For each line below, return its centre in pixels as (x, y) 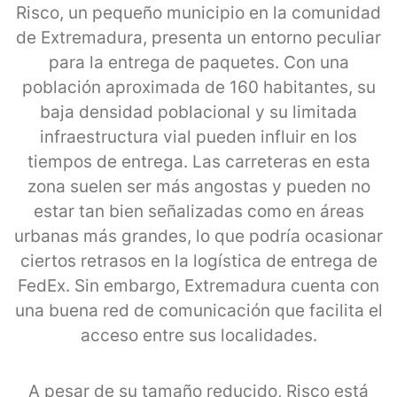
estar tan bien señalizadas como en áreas (198, 211)
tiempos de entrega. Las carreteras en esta (198, 161)
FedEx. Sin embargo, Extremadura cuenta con (198, 285)
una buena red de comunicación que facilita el (198, 310)
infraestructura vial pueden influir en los (198, 136)
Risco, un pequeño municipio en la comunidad (198, 12)
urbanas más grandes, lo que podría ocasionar (198, 236)
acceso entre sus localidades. (198, 335)
